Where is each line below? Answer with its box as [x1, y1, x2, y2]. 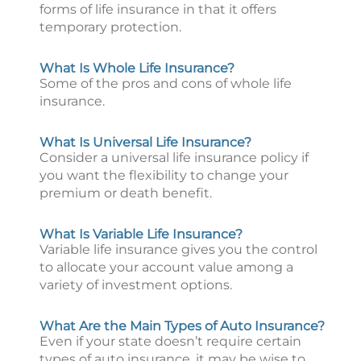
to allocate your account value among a [39, 259, 293, 275]
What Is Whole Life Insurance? [39, 60, 234, 76]
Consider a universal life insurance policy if [39, 150, 309, 165]
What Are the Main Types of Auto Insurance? [39, 318, 325, 334]
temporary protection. [39, 19, 181, 35]
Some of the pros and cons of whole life [39, 76, 292, 91]
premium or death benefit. [39, 185, 212, 201]
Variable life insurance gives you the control [39, 242, 317, 257]
